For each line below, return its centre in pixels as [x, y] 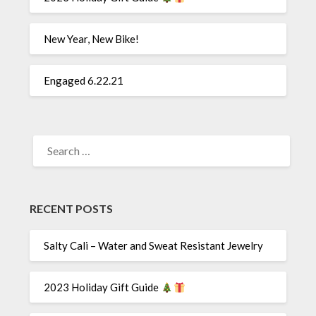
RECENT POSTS [72, 208]
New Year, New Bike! [92, 39]
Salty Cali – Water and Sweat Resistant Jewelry [154, 246]
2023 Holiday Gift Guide [103, 287]
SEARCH [50, 137]
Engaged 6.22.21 [84, 81]
